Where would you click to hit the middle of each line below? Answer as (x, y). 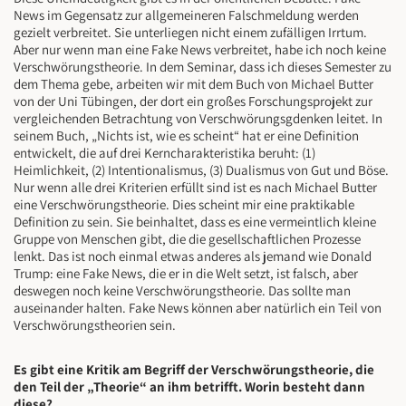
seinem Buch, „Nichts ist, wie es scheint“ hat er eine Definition (186, 136)
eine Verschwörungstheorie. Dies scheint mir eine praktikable (184, 205)
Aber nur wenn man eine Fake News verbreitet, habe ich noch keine (200, 50)
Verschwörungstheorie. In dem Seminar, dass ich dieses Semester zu (203, 67)
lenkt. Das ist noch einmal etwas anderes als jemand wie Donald (193, 256)
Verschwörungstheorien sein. (95, 325)
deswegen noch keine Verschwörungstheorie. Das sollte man (182, 291)
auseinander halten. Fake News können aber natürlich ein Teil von (198, 308)
